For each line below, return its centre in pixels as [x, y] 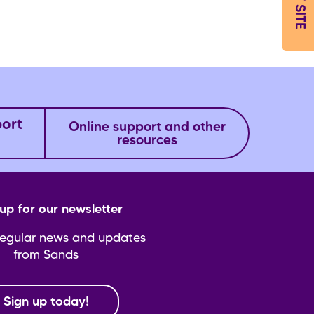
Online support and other [147, 128]
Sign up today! [46, 302]
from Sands [46, 255]
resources [147, 142]
